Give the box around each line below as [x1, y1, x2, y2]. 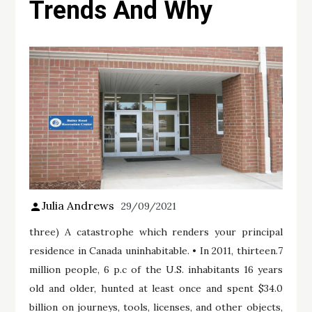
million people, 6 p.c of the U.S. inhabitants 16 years [29, 263, 283, 276]
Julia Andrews [42, 198, 115, 212]
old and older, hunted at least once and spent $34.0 [29, 281, 283, 295]
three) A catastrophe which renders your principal [29, 225, 283, 238]
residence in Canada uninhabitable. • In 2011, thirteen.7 [29, 244, 283, 257]
